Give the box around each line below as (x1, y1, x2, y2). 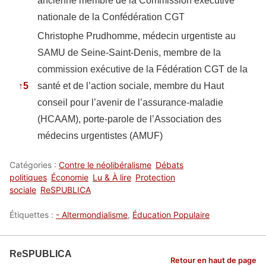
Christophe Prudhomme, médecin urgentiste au (37, 31, 236, 41)
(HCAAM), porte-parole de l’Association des (37, 114, 221, 124)
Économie (51, 172, 88, 182)
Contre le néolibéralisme (59, 160, 151, 170)
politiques (9, 172, 47, 182)
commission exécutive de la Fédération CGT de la (37, 64, 248, 74)
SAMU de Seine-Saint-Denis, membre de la (37, 47, 221, 58)
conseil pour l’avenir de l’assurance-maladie (37, 97, 223, 107)
